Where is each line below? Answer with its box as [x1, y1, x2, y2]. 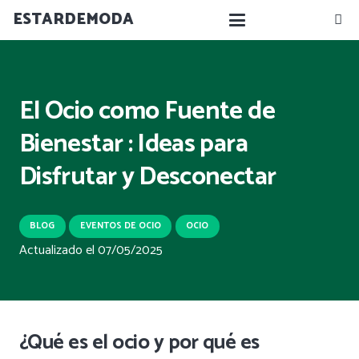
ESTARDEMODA [13, 7, 134, 32]
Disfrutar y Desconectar [19, 155, 276, 198]
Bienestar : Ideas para [19, 123, 248, 165]
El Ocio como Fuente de [19, 90, 275, 132]
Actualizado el [19, 239, 98, 261]
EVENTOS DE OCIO [79, 218, 161, 233]
